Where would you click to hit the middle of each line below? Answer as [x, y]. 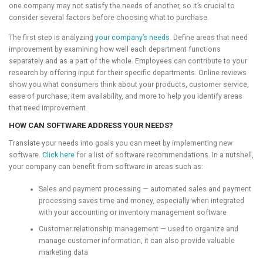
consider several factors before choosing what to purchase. [109, 18]
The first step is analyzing [52, 37]
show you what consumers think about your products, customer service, [129, 84]
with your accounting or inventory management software [132, 213]
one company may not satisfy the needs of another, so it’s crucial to [122, 6]
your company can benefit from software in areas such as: [106, 166]
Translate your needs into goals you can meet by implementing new [121, 143]
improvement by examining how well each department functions [115, 49]
